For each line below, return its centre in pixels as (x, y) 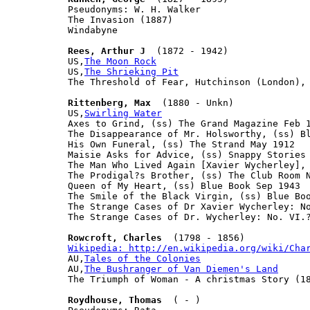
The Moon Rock (120, 61)
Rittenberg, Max (109, 102)
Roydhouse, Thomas (115, 300)
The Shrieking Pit (131, 71)
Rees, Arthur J (107, 51)
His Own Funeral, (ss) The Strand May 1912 (181, 144)
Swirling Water (123, 113)
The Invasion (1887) (120, 19)
